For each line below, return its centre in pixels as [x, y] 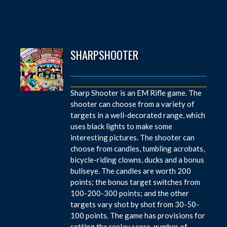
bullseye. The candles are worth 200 [131, 171]
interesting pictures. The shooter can [133, 137]
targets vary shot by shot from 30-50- [135, 204]
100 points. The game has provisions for [138, 215]
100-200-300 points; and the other [130, 193]
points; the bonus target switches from [136, 182]
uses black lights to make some [122, 126]
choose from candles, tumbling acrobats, [138, 148]
